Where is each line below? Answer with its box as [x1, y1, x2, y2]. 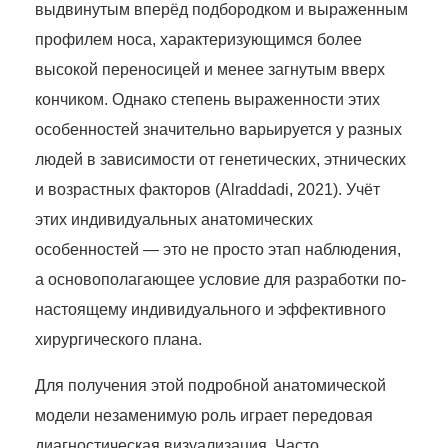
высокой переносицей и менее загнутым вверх [35, 61, 385, 79]
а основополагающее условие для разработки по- [35, 271, 406, 289]
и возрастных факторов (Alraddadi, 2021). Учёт [35, 181, 380, 199]
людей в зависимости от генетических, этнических [35, 151, 406, 169]
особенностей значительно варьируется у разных [35, 121, 402, 139]
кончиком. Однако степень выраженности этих [35, 91, 380, 109]
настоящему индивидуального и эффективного [35, 301, 386, 319]
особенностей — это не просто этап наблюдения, [35, 241, 401, 259]
